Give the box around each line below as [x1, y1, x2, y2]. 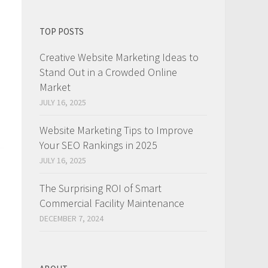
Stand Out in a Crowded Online [39, 65, 177, 80]
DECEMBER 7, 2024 [39, 213, 103, 224]
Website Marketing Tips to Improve [39, 123, 193, 138]
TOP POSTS [39, 26, 84, 38]
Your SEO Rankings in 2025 [39, 138, 157, 153]
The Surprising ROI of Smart [39, 181, 162, 196]
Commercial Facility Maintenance [39, 196, 184, 211]
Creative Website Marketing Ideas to [39, 50, 199, 65]
